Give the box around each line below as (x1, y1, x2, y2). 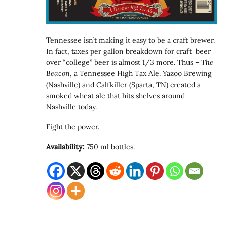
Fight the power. (46, 122, 100, 132)
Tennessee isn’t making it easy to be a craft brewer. (46, 35, 215, 45)
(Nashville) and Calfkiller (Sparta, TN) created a (46, 80, 201, 89)
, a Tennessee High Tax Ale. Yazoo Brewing (70, 68, 212, 78)
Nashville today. (46, 102, 97, 111)
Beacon (46, 68, 70, 78)
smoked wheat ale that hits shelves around (46, 91, 185, 100)
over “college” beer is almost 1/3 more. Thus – (46, 57, 202, 67)
